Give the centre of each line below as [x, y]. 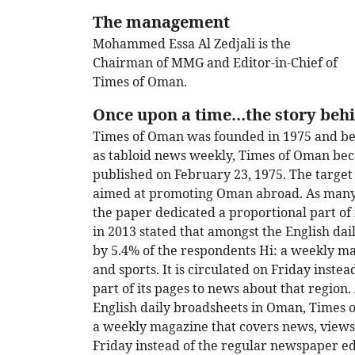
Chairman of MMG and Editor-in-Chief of [215, 63]
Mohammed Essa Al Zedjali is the [192, 44]
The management [161, 22]
